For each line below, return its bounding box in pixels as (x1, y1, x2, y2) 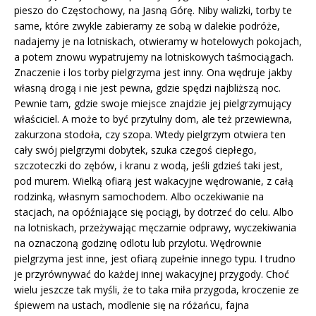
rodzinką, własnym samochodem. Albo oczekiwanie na (14, 189, 264, 203)
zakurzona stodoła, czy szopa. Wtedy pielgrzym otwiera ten (14, 127, 286, 141)
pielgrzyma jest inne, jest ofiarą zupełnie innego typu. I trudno (14, 251, 296, 265)
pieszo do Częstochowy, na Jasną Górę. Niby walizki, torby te (14, 3, 292, 17)
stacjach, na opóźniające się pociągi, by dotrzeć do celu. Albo (14, 205, 293, 219)
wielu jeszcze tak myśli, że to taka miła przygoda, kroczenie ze (14, 282, 299, 296)
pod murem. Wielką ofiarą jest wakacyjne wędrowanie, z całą (14, 174, 293, 188)
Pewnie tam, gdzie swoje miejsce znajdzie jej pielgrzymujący (14, 96, 291, 110)
